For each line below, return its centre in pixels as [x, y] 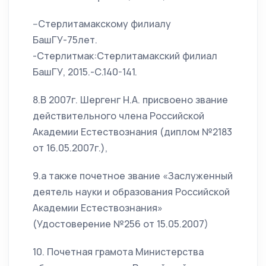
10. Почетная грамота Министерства [118, 252]
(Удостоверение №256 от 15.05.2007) [121, 224]
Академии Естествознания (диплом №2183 [132, 132]
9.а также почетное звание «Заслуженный [133, 176]
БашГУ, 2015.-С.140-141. [85, 72]
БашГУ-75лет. [65, 40]
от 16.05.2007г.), [70, 148]
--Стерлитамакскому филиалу [102, 24]
